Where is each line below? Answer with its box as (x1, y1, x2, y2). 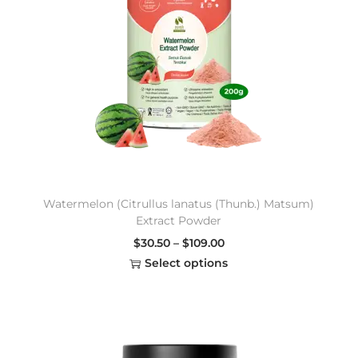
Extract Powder (136, 213, 222, 229)
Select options (145, 256, 229, 271)
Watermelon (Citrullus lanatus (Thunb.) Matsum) (43, 197, 315, 212)
